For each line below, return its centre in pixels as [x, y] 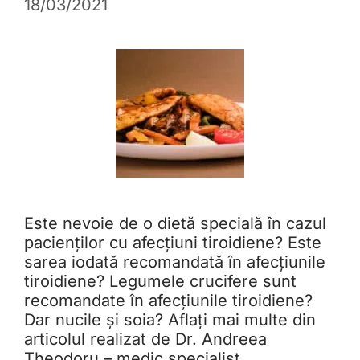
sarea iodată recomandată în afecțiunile [175, 262]
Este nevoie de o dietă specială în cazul [175, 224]
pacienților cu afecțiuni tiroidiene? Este [173, 243]
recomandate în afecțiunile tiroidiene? [168, 301]
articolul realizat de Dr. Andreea [145, 340]
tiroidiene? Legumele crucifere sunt [160, 282]
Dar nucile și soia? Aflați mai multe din [170, 320]
